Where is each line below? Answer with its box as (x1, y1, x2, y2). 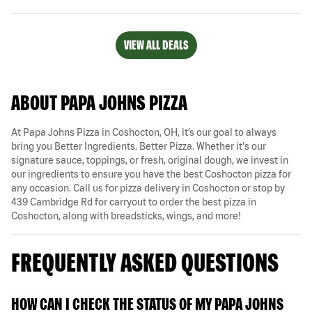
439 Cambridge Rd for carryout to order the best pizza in (11, 196, 256, 208)
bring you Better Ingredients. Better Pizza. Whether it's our (11, 140, 266, 152)
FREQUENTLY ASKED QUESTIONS (11, 247, 279, 277)
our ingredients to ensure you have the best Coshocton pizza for (11, 168, 291, 180)
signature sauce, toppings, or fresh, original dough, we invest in (11, 154, 288, 166)
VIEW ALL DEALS (123, 37, 189, 52)
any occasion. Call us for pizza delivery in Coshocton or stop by (11, 182, 285, 194)
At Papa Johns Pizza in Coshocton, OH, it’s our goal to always (11, 126, 276, 138)
